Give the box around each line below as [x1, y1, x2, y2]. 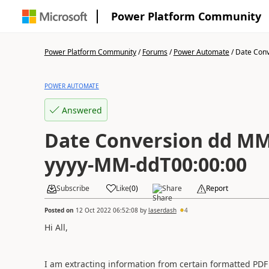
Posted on [44, 205, 76, 214]
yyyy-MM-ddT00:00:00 [44, 151, 247, 177]
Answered [61, 104, 102, 116]
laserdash [148, 205, 177, 214]
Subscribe [56, 183, 89, 193]
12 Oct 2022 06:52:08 [75, 205, 138, 214]
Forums [142, 47, 168, 57]
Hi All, [44, 221, 70, 233]
